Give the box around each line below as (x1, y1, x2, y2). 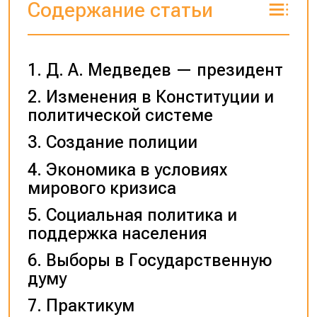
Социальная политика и (45, 204, 237, 225)
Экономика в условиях (45, 159, 227, 180)
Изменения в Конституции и (45, 87, 274, 108)
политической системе (27, 105, 213, 126)
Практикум (45, 295, 134, 316)
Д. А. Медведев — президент (45, 60, 283, 81)
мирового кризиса (27, 178, 176, 198)
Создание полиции (45, 132, 197, 153)
